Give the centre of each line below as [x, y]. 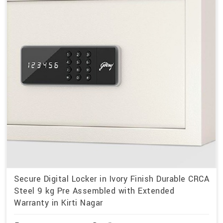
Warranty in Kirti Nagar [58, 203]
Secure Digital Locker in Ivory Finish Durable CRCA [111, 179]
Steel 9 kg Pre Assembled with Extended [94, 191]
